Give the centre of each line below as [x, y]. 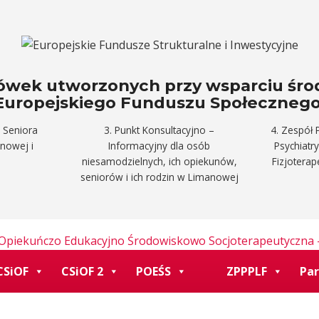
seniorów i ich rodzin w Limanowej [159, 177]
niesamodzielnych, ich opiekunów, [159, 161]
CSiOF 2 [82, 272]
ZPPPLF [247, 272]
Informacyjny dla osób [159, 145]
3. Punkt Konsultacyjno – [159, 130]
